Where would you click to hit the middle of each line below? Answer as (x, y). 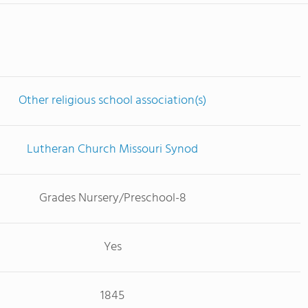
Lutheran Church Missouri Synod (112, 149)
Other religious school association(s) (112, 100)
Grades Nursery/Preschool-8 (112, 198)
